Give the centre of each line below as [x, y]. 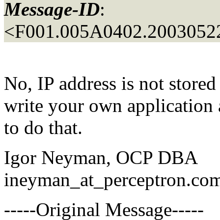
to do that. [43, 127]
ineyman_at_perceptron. [97, 179]
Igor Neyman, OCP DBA [101, 157]
